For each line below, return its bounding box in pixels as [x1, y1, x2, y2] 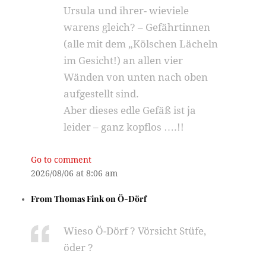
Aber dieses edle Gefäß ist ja [64, 104, 197, 116]
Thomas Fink [54, 193, 104, 204]
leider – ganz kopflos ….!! [64, 121, 185, 133]
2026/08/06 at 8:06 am [31, 169, 118, 178]
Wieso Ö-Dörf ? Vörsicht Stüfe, [64, 225, 207, 237]
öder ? [64, 242, 94, 254]
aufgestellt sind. [64, 88, 140, 100]
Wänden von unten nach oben [64, 71, 208, 83]
